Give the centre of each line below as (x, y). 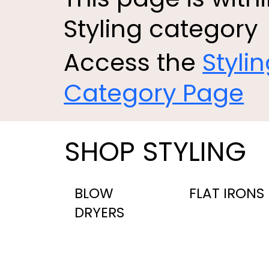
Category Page (154, 93)
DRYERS (99, 213)
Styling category (161, 29)
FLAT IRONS (227, 194)
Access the (133, 62)
